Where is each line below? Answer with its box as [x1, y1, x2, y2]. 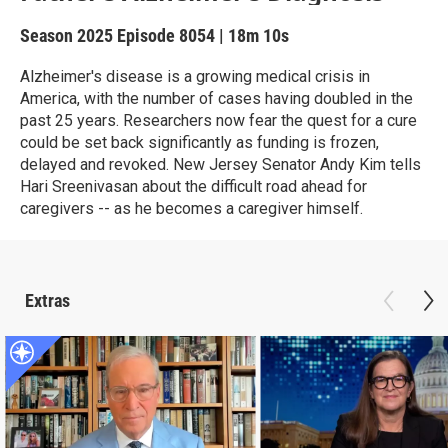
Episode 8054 [117, 25, 215, 46]
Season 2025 [20, 25, 117, 46]
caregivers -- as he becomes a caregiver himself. [20, 199, 363, 218]
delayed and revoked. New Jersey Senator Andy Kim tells [20, 155, 421, 174]
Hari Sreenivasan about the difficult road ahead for [20, 177, 367, 196]
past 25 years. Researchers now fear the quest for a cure [20, 111, 417, 130]
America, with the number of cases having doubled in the [20, 89, 413, 108]
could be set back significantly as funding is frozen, [20, 133, 379, 152]
